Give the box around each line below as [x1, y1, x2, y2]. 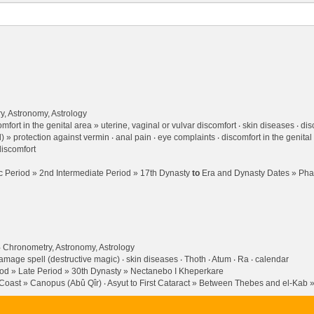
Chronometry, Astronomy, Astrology [3, 243, 135, 252]
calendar [255, 254, 289, 264]
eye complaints [158, 132, 215, 142]
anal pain [116, 132, 151, 142]
